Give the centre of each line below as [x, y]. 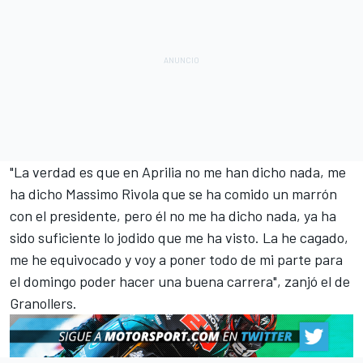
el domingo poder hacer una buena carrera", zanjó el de [180, 281]
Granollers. [43, 303]
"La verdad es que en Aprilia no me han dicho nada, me [178, 171]
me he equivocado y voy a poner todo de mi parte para [176, 259]
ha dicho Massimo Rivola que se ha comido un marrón [173, 193]
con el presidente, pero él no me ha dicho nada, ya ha [173, 215]
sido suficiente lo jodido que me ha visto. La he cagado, [179, 237]
